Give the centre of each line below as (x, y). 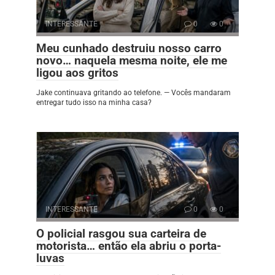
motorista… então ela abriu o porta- (129, 246)
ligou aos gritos (77, 73)
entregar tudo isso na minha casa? (94, 103)
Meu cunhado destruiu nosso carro (129, 48)
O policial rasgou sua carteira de (121, 234)
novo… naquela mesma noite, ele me (132, 61)
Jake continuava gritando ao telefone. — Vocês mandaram (134, 93)
